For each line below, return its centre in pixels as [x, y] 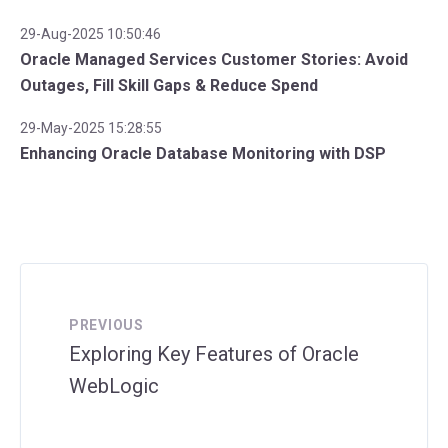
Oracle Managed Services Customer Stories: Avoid [214, 60]
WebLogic [114, 386]
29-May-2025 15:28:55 [91, 128]
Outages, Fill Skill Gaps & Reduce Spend [169, 86]
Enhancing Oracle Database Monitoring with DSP [203, 154]
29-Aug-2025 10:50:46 [90, 34]
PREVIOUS [106, 325]
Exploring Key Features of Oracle [214, 354]
